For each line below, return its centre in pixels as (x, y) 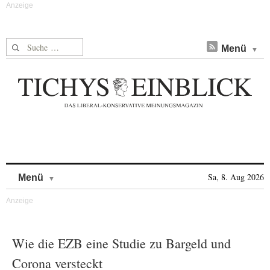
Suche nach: (29, 45)
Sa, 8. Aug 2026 (236, 177)
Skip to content (86, 171)
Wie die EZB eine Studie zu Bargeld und (121, 243)
